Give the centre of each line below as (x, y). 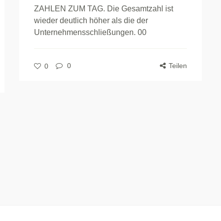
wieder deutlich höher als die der (91, 21)
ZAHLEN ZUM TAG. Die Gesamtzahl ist (104, 9)
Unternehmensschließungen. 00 (90, 33)
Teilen (178, 66)
